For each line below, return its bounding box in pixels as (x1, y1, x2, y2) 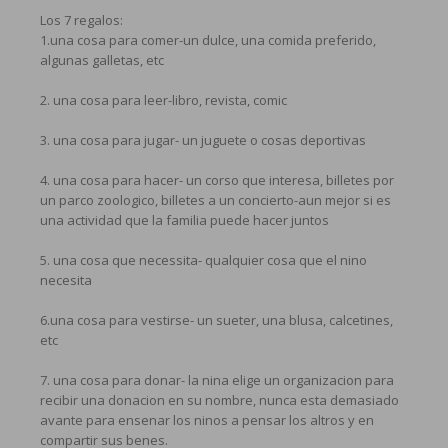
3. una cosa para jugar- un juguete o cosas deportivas (40, 130, 366, 149)
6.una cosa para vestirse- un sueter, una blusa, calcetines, (40, 310, 393, 329)
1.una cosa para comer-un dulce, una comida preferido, (40, 30, 376, 49)
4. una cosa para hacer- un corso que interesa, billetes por (40, 170, 394, 189)
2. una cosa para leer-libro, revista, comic (40, 90, 287, 109)
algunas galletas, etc (40, 50, 164, 69)
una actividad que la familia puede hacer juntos (40, 210, 329, 229)
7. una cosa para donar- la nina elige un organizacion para (40, 370, 394, 389)
